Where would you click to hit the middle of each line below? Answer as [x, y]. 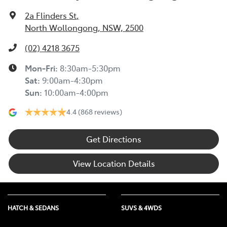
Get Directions [114, 139]
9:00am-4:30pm [72, 80]
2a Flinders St [51, 15]
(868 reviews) [100, 112]
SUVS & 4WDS [141, 208]
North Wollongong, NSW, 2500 [84, 28]
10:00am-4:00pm [76, 92]
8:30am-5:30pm [90, 68]
